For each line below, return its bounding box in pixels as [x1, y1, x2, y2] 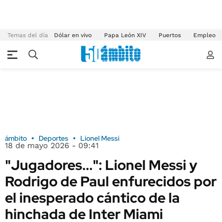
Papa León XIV [104, 32, 146, 39]
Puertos [159, 32, 181, 39]
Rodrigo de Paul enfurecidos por [5, 172, 217, 191]
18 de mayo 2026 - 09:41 [5, 141, 99, 150]
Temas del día [7, 32, 48, 39]
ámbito [5, 134, 27, 143]
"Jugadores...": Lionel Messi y [5, 156, 197, 174]
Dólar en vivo [54, 32, 92, 39]
